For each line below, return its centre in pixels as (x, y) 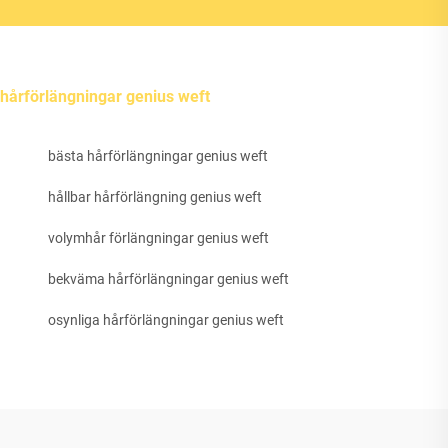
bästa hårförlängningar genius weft (158, 156)
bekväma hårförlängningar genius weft (168, 279)
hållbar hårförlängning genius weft (155, 197)
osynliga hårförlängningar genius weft (166, 320)
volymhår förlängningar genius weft (158, 238)
